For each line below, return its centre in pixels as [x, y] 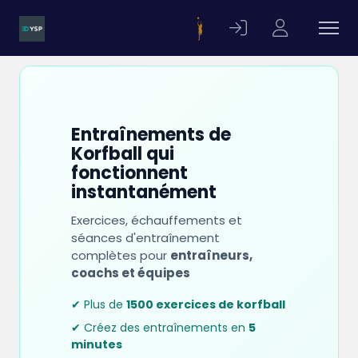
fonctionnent [129, 173]
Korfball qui [123, 154]
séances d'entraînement [145, 238]
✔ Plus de [99, 304]
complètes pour [121, 255]
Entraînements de [151, 135]
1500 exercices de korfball [206, 304]
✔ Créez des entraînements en [160, 328]
